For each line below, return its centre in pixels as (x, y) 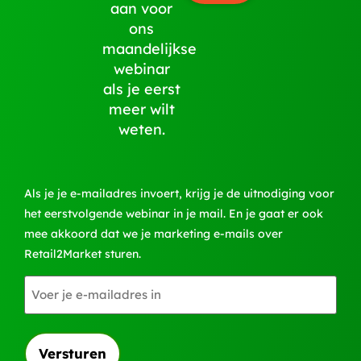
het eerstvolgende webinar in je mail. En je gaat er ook (174, 213)
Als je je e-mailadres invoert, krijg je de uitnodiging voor (179, 193)
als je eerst (141, 89)
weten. (141, 130)
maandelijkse (149, 49)
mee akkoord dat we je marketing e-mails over (154, 233)
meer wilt (141, 110)
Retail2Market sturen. (83, 253)
